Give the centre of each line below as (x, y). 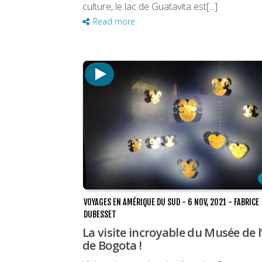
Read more (114, 22)
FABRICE (247, 202)
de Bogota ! (112, 246)
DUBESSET (100, 215)
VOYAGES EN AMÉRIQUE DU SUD (132, 202)
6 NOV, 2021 (207, 202)
